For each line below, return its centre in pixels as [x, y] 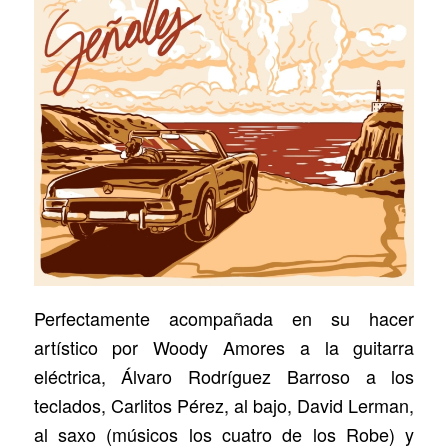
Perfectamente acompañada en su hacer [224, 317]
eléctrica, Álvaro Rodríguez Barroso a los [224, 375]
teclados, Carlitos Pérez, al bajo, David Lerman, [224, 404]
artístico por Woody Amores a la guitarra [224, 346]
